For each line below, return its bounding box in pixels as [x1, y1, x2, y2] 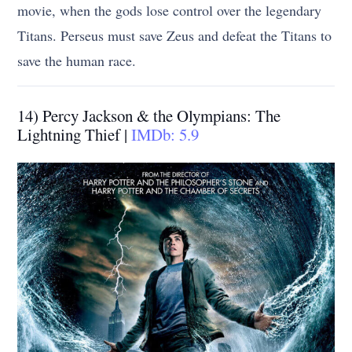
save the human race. [17, 51, 137, 71]
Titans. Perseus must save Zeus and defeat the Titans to [17, 26, 332, 46]
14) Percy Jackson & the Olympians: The [17, 104, 281, 127]
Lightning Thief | [17, 123, 132, 146]
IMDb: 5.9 [131, 123, 200, 146]
